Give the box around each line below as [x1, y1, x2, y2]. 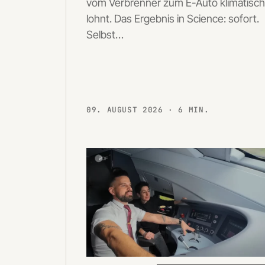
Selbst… [86, 28, 124, 41]
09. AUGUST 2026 [86, 104, 169, 115]
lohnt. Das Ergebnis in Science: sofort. [86, 12, 259, 25]
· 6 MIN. [168, 104, 209, 115]
